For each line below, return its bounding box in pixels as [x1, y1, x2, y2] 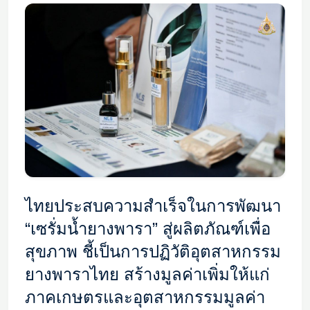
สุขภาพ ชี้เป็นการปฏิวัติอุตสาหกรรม [25, 241, 281, 261]
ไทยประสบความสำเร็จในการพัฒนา [25, 196, 281, 215]
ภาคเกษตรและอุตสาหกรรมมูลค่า [25, 287, 265, 307]
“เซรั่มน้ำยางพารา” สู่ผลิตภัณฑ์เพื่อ [25, 219, 271, 238]
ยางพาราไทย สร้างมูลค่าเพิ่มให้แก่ [25, 264, 270, 284]
